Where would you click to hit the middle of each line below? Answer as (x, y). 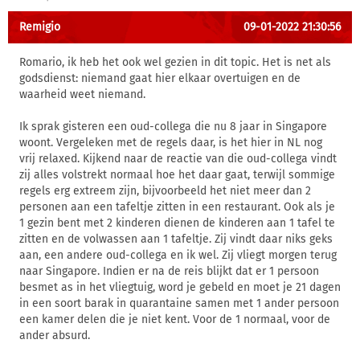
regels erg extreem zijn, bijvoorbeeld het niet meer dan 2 (165, 191)
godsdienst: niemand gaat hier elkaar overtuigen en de (160, 78)
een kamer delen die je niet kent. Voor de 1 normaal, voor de (175, 319)
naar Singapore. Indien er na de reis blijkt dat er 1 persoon (169, 271)
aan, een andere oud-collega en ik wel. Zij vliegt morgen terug (178, 255)
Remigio (40, 27)
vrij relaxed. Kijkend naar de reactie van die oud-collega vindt (178, 159)
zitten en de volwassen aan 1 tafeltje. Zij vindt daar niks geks (176, 239)
